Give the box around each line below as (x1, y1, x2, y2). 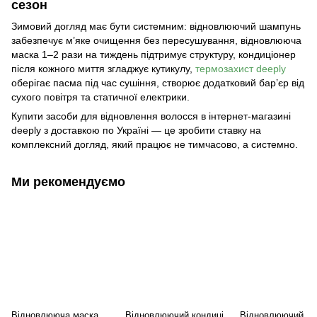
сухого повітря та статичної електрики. (11, 91, 190, 103)
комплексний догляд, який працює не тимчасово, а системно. (11, 138, 298, 150)
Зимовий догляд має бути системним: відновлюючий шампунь (11, 20, 301, 32)
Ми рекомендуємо (11, 174, 125, 189)
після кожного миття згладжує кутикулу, (11, 62, 195, 74)
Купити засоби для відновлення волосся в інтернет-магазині (11, 110, 291, 122)
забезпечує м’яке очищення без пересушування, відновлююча (11, 34, 301, 46)
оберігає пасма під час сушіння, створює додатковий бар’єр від (11, 76, 304, 88)
